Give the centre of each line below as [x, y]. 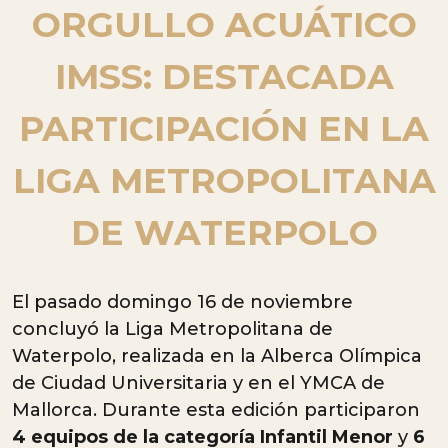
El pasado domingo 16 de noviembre [182, 301]
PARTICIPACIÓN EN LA [224, 128]
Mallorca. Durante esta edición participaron [216, 409]
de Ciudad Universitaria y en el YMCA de [198, 382]
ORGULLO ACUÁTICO [224, 24]
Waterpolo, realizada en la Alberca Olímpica [217, 355]
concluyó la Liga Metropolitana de [172, 328]
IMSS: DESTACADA [224, 76]
